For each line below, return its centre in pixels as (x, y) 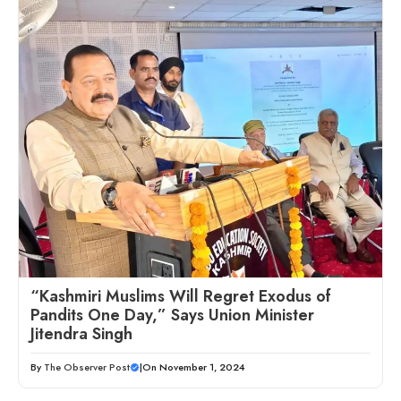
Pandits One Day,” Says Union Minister (172, 316)
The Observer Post (87, 367)
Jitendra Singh (81, 334)
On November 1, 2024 (194, 367)
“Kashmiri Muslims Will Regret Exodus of (181, 297)
